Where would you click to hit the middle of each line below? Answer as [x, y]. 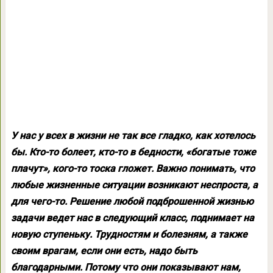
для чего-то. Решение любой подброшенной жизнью [132, 201]
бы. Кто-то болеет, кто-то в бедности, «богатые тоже [133, 152]
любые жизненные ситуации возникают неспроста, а [134, 185]
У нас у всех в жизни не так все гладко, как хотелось [133, 136]
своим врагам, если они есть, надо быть [104, 251]
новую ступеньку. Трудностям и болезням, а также [129, 234]
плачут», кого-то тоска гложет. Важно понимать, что [133, 168]
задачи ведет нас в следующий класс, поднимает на [132, 218]
